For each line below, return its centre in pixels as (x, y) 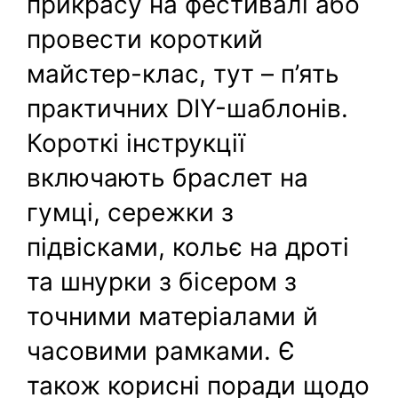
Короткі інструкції (136, 143)
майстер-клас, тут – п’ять (183, 73)
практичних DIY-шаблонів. (188, 108)
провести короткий (145, 39)
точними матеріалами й (173, 316)
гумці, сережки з (131, 212)
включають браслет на (168, 177)
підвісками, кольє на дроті (188, 247)
